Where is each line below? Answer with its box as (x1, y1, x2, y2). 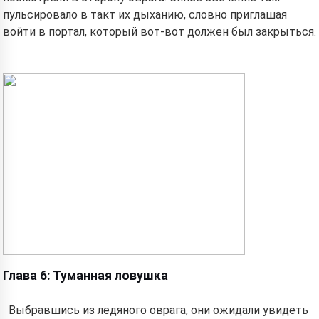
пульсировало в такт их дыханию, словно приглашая (3, 8, 287, 21)
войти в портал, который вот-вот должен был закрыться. (3, 25, 316, 38)
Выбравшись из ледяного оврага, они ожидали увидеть (9, 303, 308, 317)
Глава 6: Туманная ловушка (3, 268, 168, 283)
